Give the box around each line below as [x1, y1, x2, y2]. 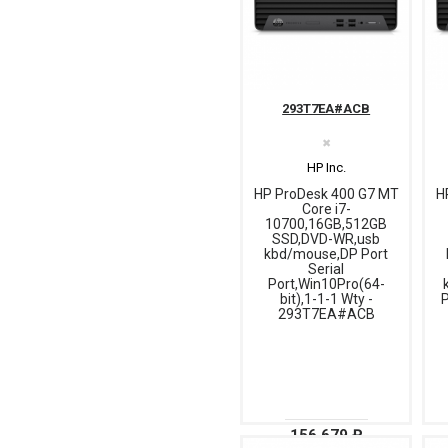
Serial [308, 261, 344, 278]
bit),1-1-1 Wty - [279, 291, 373, 308]
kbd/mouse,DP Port [264, 246, 388, 263]
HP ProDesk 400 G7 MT [253, 186, 399, 203]
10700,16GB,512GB [265, 216, 387, 233]
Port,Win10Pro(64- [267, 276, 385, 293]
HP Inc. [306, 160, 346, 176]
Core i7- [301, 201, 351, 218]
